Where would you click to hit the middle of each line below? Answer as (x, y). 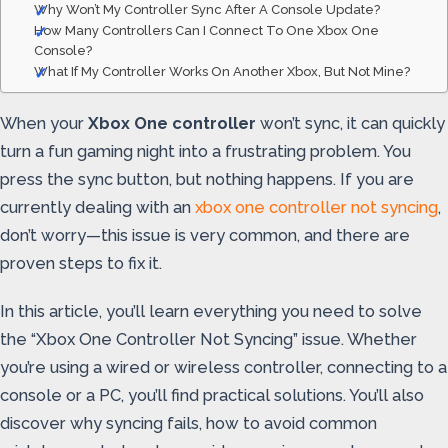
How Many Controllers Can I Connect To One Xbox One (206, 30)
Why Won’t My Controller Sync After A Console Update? (206, 9)
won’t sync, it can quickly (350, 123)
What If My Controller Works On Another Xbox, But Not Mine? (221, 71)
